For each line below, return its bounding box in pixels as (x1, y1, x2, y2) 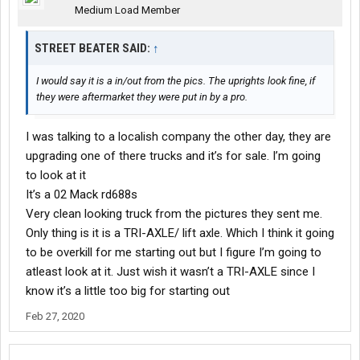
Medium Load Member (75, 4, 180, 17)
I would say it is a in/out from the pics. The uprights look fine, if (36, 75, 315, 88)
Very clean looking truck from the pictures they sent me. (26, 207, 322, 222)
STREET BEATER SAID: (35, 41, 153, 56)
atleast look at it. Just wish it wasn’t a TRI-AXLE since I (26, 264, 315, 280)
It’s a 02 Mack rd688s (26, 187, 137, 202)
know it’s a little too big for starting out (26, 284, 230, 299)
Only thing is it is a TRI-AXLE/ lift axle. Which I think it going (26, 226, 334, 241)
